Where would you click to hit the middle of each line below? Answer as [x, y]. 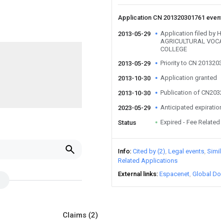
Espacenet [174, 174]
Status [127, 123]
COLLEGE [174, 49]
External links [137, 174]
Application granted [189, 78]
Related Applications [148, 161]
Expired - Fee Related [190, 122]
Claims [75, 215]
